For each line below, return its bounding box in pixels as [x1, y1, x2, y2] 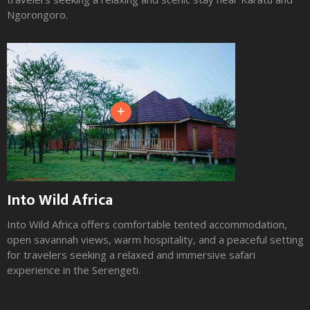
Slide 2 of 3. [6, 277, 60, 290]
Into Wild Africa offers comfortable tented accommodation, [7, 217, 287, 231]
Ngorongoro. [7, 8, 68, 21]
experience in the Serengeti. [7, 263, 140, 277]
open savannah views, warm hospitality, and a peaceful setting [7, 232, 304, 246]
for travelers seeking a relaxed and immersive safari [7, 248, 255, 262]
